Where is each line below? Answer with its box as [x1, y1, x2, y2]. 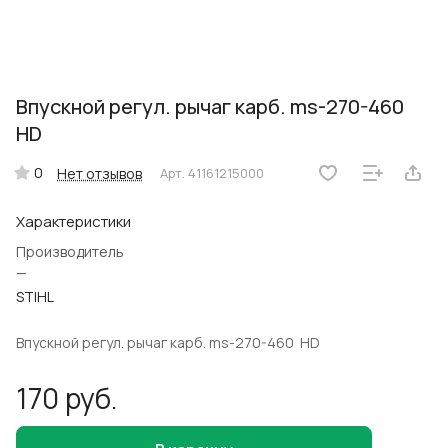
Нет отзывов [57, 163, 142, 183]
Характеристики [16, 211, 131, 233]
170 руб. [16, 379, 118, 418]
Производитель [16, 242, 124, 262]
